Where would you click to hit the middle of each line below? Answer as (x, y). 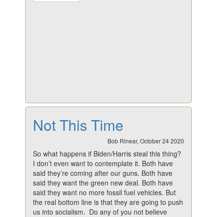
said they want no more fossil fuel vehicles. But (105, 192)
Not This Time (78, 125)
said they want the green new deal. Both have (103, 183)
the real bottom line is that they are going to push (108, 202)
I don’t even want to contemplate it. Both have (103, 163)
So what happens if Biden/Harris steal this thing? (107, 154)
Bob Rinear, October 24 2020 (146, 141)
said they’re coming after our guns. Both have (103, 173)
